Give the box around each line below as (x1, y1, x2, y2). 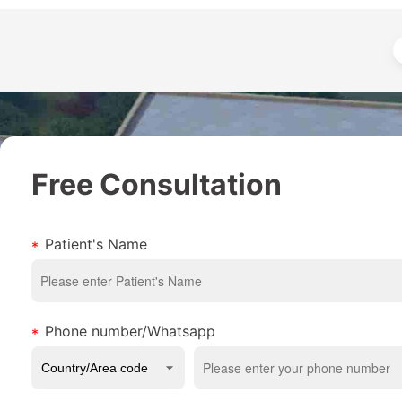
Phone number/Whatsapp (45, 321, 215, 340)
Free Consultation (31, 166, 282, 202)
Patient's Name (45, 234, 147, 253)
